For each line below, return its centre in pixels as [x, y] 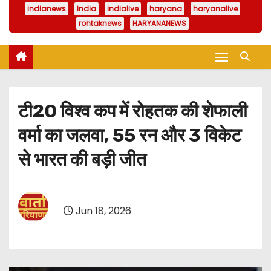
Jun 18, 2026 [102, 211]
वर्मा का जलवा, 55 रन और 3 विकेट [130, 136]
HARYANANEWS [159, 24]
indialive [123, 9]
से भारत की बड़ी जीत [82, 160]
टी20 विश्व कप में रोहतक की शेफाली [133, 112]
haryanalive [215, 9]
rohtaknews [100, 24]
